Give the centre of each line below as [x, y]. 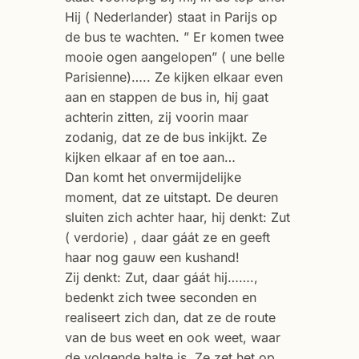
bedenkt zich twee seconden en [160, 297]
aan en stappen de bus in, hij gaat [166, 97]
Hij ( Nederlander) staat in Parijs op [171, 16]
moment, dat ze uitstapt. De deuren [171, 197]
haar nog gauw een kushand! [152, 257]
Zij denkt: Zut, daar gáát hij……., [161, 277]
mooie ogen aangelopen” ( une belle [174, 56]
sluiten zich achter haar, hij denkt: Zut [177, 217]
